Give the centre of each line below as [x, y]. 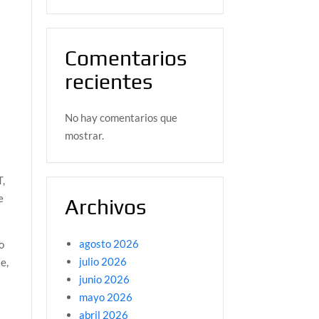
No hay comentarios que [121, 118]
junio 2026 [104, 279]
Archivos [105, 207]
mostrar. [84, 136]
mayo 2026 [105, 297]
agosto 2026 [109, 243]
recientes [108, 81]
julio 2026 [103, 261]
